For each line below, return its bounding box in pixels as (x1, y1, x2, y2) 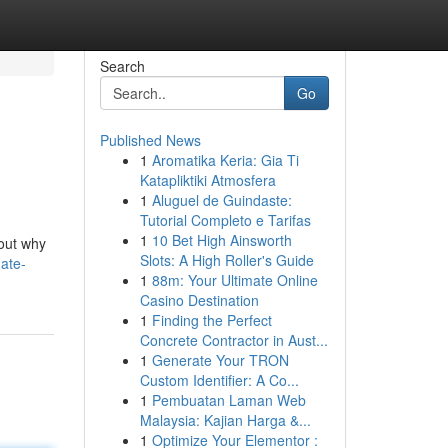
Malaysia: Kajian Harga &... (139, 410, 311, 430)
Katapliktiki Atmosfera (139, 170, 276, 190)
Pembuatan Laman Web (151, 390, 306, 410)
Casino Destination (139, 290, 259, 310)
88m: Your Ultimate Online (151, 270, 318, 290)
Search (99, 56, 145, 76)
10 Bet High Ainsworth (151, 230, 292, 250)
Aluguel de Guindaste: (151, 190, 292, 210)
